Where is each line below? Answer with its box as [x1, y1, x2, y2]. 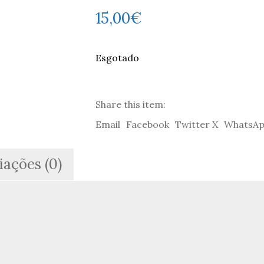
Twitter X [174, 118, 218, 130]
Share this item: [95, 98, 166, 110]
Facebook [126, 118, 169, 130]
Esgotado [95, 51, 139, 64]
